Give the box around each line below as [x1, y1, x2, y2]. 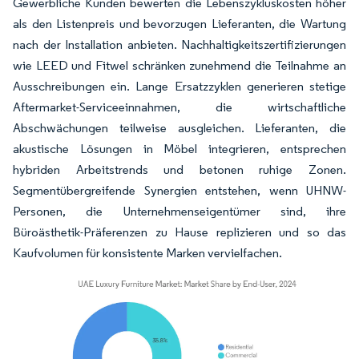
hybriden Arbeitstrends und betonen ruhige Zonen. [13, 161, 346, 177]
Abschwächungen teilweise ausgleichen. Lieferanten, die [13, 119, 346, 135]
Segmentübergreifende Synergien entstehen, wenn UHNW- [13, 182, 346, 198]
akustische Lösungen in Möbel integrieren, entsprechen [13, 140, 346, 156]
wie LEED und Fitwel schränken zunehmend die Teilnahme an [13, 57, 346, 73]
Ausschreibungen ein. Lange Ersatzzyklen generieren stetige [13, 78, 346, 94]
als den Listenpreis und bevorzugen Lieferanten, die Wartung [13, 15, 346, 31]
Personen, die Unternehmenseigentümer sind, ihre [13, 203, 346, 219]
